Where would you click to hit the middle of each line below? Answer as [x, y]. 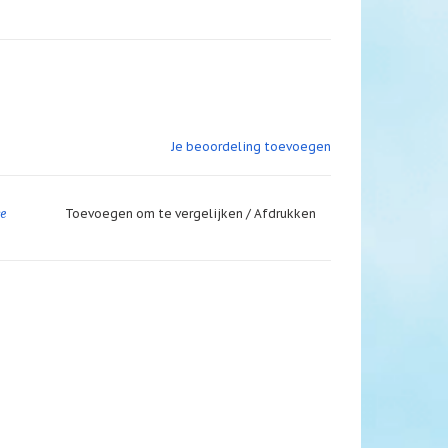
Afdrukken [284, 214]
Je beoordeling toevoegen [251, 147]
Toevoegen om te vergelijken [155, 214]
